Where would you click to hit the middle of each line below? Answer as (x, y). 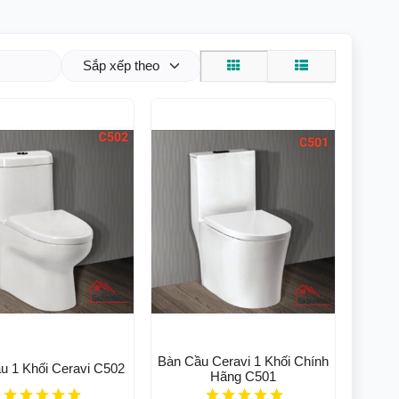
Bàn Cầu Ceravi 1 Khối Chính (243, 361)
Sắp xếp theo (121, 66)
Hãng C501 (243, 376)
